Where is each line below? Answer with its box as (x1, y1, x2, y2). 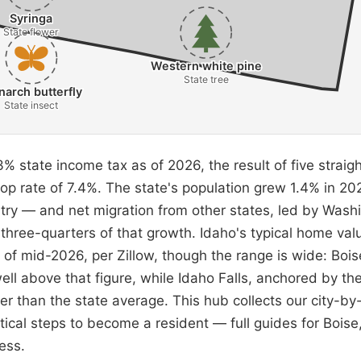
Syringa (10, 10, 53, 26)
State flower (3, 25, 60, 38)
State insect (4, 98, 59, 111)
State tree (183, 73, 229, 85)
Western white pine (150, 58, 262, 73)
